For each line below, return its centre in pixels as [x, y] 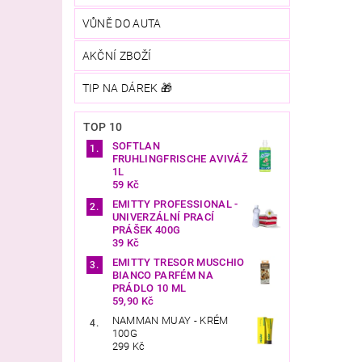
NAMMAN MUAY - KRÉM [170, 320]
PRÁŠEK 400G [146, 229]
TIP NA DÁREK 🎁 [127, 88]
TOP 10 [103, 126]
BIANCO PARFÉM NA [162, 275]
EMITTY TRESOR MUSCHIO [178, 262]
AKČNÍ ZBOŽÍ [117, 55]
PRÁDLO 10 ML [149, 288]
